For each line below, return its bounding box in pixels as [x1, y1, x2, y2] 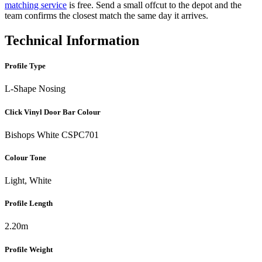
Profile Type [5, 61, 46, 71]
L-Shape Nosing [5, 84, 65, 94]
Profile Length [5, 199, 53, 208]
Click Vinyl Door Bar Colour [5, 107, 101, 116]
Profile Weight [5, 244, 53, 254]
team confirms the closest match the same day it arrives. [5, 11, 208, 21]
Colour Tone [5, 153, 46, 162]
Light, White [5, 175, 51, 186]
